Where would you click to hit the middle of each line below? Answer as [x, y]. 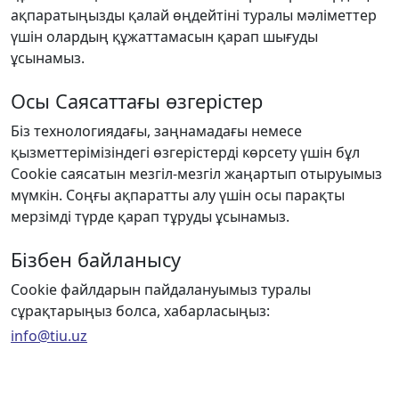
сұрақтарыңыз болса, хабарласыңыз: [140, 310]
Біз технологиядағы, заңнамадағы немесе [156, 130]
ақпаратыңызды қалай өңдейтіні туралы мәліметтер [194, 15]
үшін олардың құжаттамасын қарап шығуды [164, 36]
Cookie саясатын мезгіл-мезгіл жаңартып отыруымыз [196, 173]
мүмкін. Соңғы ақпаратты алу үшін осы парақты [178, 195]
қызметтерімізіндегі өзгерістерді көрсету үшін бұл [185, 152]
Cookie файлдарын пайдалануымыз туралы [161, 289]
